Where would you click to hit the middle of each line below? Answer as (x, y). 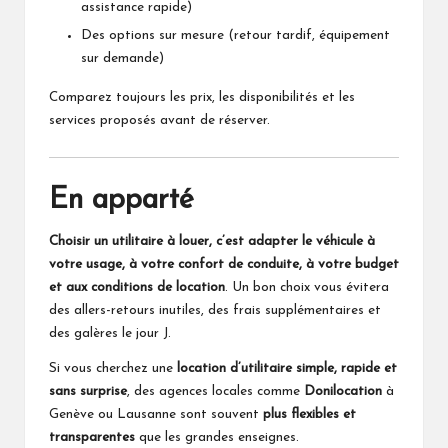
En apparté (121, 200)
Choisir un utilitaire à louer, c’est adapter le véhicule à (212, 241)
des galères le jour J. (110, 333)
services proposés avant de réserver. (159, 120)
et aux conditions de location (137, 287)
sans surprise (88, 391)
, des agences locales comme (215, 391)
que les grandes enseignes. (217, 437)
